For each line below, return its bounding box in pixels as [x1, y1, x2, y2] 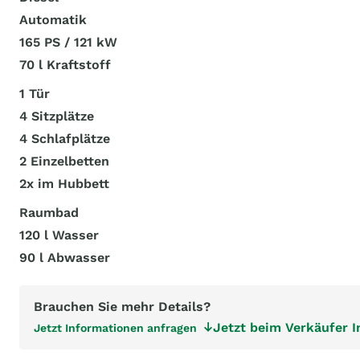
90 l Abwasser [19, 250, 110, 265]
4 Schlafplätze [19, 131, 110, 146]
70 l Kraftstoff [19, 57, 111, 72]
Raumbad [19, 205, 79, 220]
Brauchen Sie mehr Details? [34, 299, 211, 314]
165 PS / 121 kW [19, 35, 117, 50]
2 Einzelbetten [19, 153, 109, 169]
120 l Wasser [19, 227, 99, 243]
